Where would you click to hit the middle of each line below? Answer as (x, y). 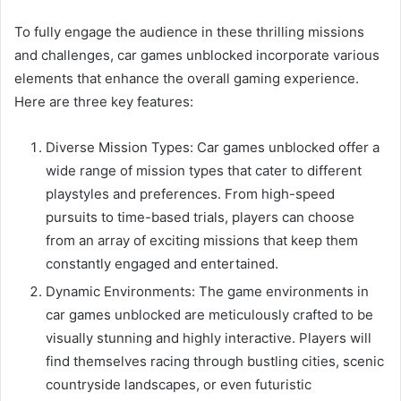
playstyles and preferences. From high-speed (190, 193)
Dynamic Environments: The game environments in (207, 291)
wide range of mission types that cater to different (204, 170)
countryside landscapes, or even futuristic (179, 384)
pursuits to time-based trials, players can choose (200, 217)
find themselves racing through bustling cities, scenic (215, 361)
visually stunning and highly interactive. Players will (209, 337)
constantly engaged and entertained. (162, 263)
